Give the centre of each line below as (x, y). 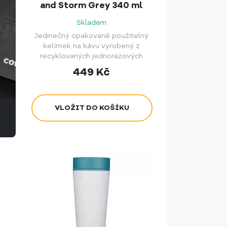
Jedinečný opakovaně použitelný (91, 36)
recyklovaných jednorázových (91, 56)
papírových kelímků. (91, 66)
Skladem (91, 23)
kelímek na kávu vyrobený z (91, 46)
